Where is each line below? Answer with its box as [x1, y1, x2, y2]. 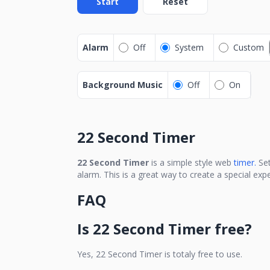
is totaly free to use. [162, 248, 242, 260]
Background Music [83, 79, 163, 90]
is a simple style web [149, 157, 231, 168]
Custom [233, 42, 264, 53]
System [175, 42, 204, 53]
